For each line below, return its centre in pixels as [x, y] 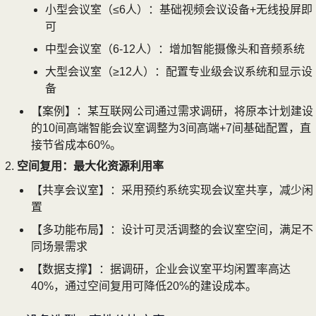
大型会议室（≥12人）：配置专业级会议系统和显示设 [179, 71]
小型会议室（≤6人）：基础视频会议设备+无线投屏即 [179, 9]
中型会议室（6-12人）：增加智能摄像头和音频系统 [175, 49]
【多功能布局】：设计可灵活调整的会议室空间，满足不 [172, 229]
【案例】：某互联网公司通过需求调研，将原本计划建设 [172, 111]
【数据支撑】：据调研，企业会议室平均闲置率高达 [161, 269]
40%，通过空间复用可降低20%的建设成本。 [144, 286]
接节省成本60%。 [76, 145]
